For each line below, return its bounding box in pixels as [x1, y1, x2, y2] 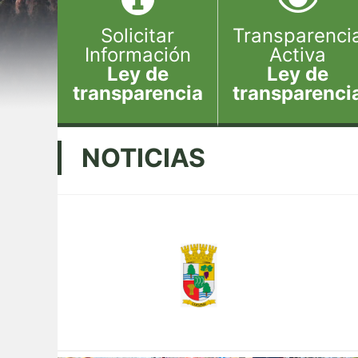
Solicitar [101, 24, 174, 47]
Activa [269, 43, 326, 66]
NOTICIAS [82, 142, 205, 173]
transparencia [72, 82, 203, 105]
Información [84, 43, 191, 66]
